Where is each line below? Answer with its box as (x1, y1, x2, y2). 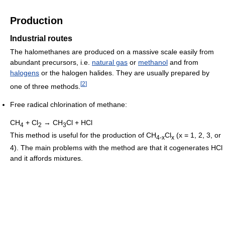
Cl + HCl (66, 119, 92, 127)
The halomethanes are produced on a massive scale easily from (10, 48, 214, 56)
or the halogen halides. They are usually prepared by (39, 69, 209, 77)
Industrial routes (10, 34, 72, 43)
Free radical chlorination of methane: (10, 100, 127, 109)
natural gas (92, 58, 128, 67)
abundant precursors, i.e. (10, 58, 92, 67)
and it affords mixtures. (10, 154, 83, 162)
